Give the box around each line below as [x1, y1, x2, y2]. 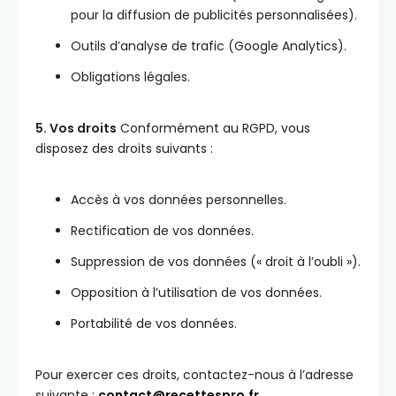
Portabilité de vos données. [71, 315, 237, 332]
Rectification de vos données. [71, 222, 254, 240]
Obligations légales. [71, 68, 190, 86]
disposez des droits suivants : [35, 140, 213, 157]
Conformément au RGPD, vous [117, 119, 310, 137]
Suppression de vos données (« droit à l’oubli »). [71, 253, 361, 270]
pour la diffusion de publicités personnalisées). [71, 6, 357, 24]
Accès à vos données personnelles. [71, 191, 286, 209]
